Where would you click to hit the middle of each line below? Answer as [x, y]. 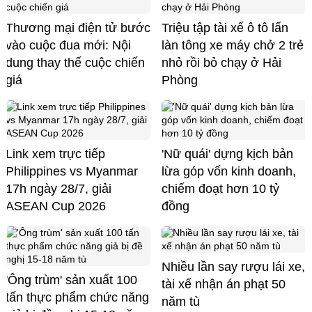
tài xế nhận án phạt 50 [224, 284]
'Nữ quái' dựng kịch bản [227, 154]
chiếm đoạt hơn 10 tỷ [220, 188]
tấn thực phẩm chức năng [77, 297]
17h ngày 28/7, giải [58, 188]
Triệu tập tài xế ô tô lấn [225, 28]
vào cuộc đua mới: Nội [68, 45]
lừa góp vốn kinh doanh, [229, 171]
